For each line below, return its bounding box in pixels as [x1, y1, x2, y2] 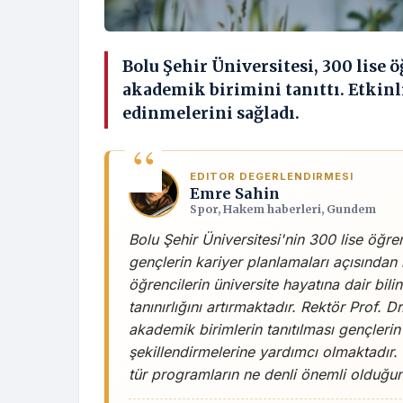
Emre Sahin [190, 184, 280, 202]
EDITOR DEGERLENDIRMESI [190, 169, 354, 183]
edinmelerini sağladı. [122, 103, 300, 124]
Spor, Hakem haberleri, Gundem [190, 201, 376, 216]
